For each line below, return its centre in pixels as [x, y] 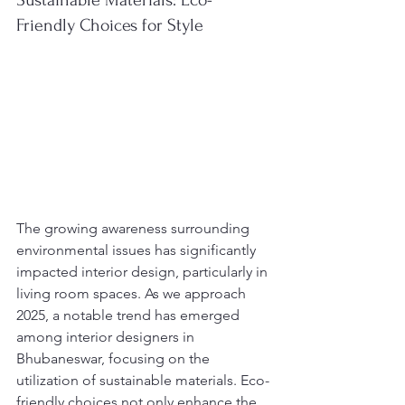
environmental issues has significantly [138, 250]
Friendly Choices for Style [110, 25]
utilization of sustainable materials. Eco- [143, 381]
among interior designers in [107, 337]
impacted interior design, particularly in [144, 272]
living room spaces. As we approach [133, 294]
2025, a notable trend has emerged [130, 316]
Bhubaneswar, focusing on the [115, 359]
